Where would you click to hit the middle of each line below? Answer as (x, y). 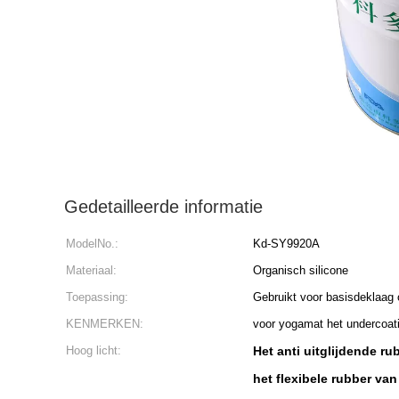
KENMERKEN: (105, 324)
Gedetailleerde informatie (163, 207)
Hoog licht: (94, 350)
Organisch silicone (301, 270)
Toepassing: (97, 297)
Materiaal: (91, 270)
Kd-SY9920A (286, 244)
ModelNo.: (92, 244)
